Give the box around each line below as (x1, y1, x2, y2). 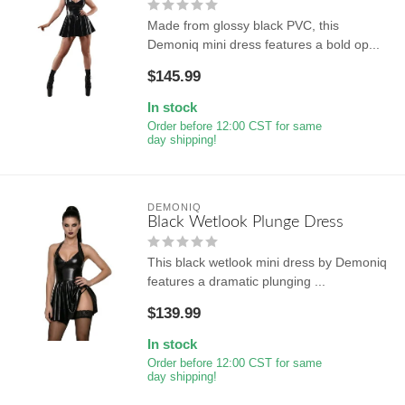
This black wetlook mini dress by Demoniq (146, 254, 387, 269)
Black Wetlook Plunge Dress (146, 212, 344, 231)
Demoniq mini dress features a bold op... (146, 36, 380, 52)
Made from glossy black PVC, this (146, 17, 339, 33)
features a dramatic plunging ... (146, 273, 325, 288)
